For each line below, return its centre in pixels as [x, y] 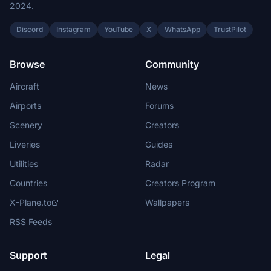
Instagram [73, 29]
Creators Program [180, 183]
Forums [159, 106]
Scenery [26, 125]
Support [28, 255]
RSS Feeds [31, 222]
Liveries [25, 144]
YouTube [119, 29]
